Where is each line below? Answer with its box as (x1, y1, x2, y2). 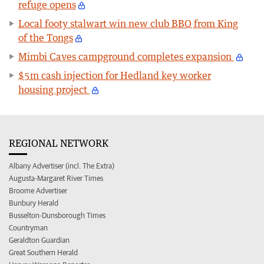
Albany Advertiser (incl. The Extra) (9, 161, 114, 170)
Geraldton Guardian (9, 235, 70, 245)
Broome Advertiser (9, 186, 67, 195)
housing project (18, 83, 90, 95)
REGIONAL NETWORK (9, 137, 108, 149)
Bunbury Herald (9, 198, 58, 207)
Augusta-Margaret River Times (9, 173, 103, 183)
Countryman (9, 223, 48, 232)
